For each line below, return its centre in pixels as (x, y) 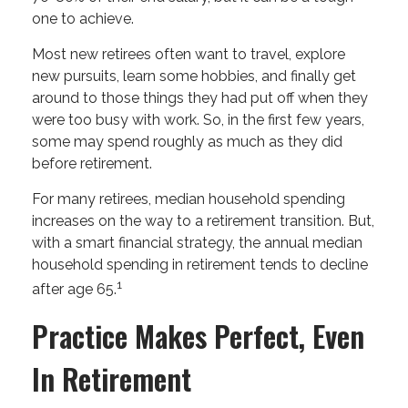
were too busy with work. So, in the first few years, (198, 120)
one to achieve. (83, 19)
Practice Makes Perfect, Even (198, 336)
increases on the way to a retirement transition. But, (203, 221)
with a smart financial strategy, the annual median (197, 243)
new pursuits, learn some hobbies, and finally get (194, 76)
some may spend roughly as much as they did (187, 142)
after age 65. (74, 290)
